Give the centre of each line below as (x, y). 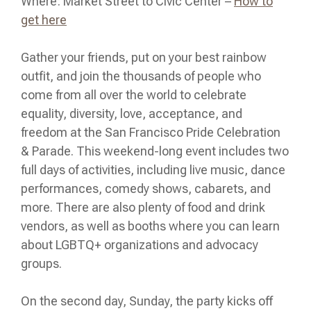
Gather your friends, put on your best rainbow (144, 57)
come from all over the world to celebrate (134, 94)
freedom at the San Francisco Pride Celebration (151, 132)
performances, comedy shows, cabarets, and (146, 188)
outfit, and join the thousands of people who (141, 76)
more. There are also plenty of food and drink (143, 207)
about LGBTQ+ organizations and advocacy (140, 244)
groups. (43, 263)
